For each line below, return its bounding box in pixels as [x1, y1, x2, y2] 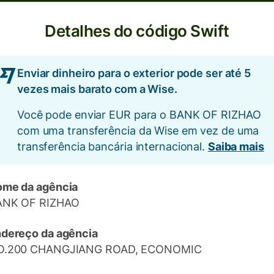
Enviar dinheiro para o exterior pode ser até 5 [17, 67, 251, 80]
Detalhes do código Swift [45, 21, 229, 40]
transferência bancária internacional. [17, 140, 208, 153]
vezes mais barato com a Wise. [17, 83, 177, 95]
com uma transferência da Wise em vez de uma [17, 124, 259, 137]
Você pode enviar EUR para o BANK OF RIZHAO [17, 108, 261, 121]
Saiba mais [207, 140, 264, 153]
